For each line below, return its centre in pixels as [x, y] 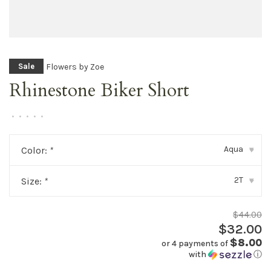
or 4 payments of [196, 243]
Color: [35, 150]
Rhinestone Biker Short [99, 90]
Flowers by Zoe [75, 67]
